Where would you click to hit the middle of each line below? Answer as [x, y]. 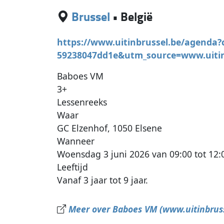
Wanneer [76, 141]
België [137, 16]
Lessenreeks [82, 102]
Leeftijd [73, 167]
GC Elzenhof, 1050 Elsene [110, 128]
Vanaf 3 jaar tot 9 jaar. [103, 180]
